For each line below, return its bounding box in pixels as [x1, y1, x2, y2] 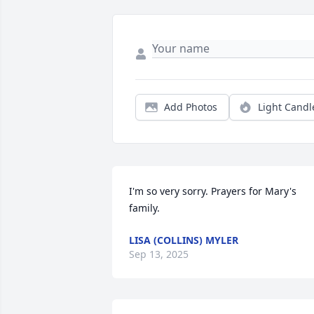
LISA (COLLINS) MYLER [129, 233, 238, 247]
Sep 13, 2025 [129, 247, 189, 261]
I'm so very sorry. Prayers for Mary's [129, 184, 296, 198]
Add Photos [164, 100, 217, 114]
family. [129, 201, 160, 215]
